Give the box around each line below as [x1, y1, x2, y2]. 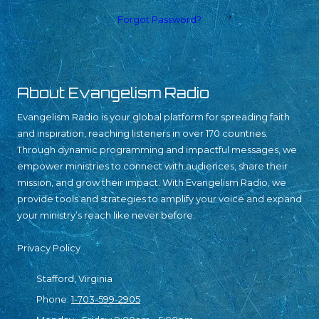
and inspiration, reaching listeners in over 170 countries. [17, 127, 268, 139]
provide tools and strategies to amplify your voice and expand [17, 192, 302, 204]
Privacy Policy [17, 241, 80, 253]
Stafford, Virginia [36, 272, 113, 284]
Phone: [36, 293, 71, 305]
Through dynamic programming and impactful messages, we [17, 143, 297, 155]
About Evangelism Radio [17, 83, 209, 102]
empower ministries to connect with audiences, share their [17, 159, 288, 172]
